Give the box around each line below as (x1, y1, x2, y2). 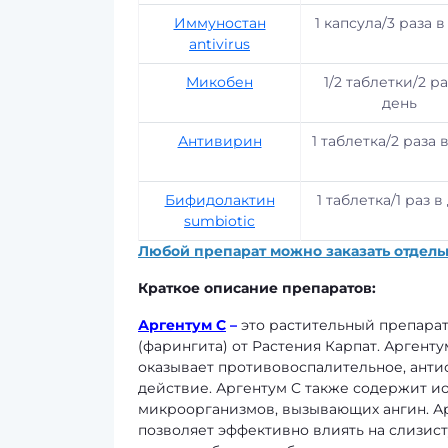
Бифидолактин (164, 191, 275, 209)
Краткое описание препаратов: (138, 279, 376, 297)
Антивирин (177, 132, 262, 150)
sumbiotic (184, 212, 255, 230)
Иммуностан (173, 14, 266, 32)
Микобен (186, 73, 253, 91)
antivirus (189, 35, 250, 53)
